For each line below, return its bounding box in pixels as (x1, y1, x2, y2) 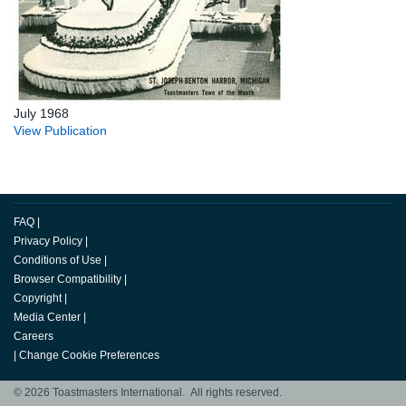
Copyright (14, 292, 62, 305)
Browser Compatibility (14, 273, 121, 286)
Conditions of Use (14, 254, 101, 267)
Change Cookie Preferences (19, 349, 159, 362)
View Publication (14, 123, 107, 139)
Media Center (14, 311, 81, 324)
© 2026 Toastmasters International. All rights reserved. (14, 386, 282, 400)
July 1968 (14, 106, 69, 121)
